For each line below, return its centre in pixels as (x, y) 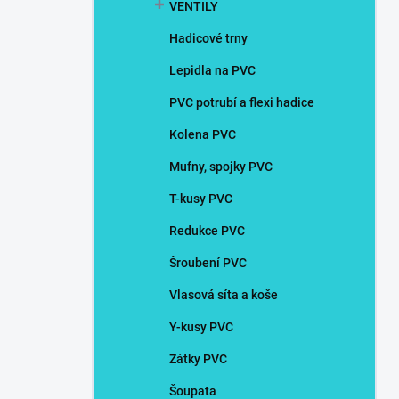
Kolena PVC (203, 134)
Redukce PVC (207, 231)
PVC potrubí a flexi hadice (242, 102)
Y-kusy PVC (201, 327)
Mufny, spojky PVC (221, 167)
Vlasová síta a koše (224, 295)
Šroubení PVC (208, 263)
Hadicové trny (208, 38)
